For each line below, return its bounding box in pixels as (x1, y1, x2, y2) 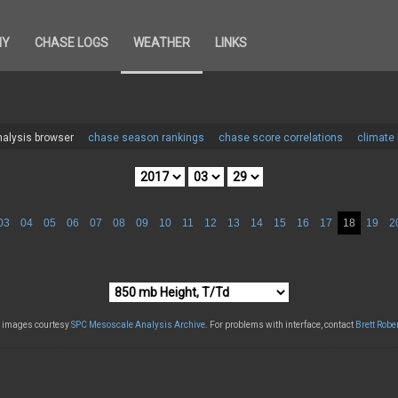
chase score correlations (219, 131, 343, 144)
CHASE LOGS (35, 36, 108, 50)
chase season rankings (88, 131, 204, 144)
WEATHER (133, 36, 190, 50)
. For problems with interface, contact (204, 320, 355, 330)
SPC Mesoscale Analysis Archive (70, 320, 205, 330)
